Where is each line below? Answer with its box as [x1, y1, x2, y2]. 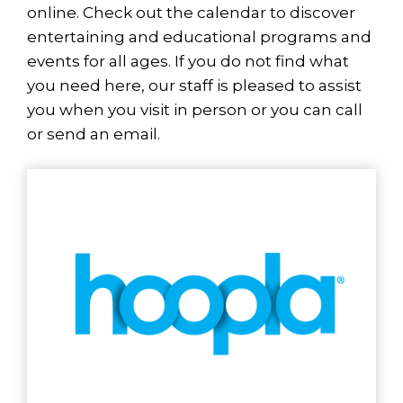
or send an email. [27, 124, 160, 143]
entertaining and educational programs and [27, 27, 372, 46]
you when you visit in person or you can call [27, 100, 363, 119]
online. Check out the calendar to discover [27, 3, 355, 22]
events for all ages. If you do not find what [27, 51, 349, 70]
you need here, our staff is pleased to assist [27, 76, 362, 94]
